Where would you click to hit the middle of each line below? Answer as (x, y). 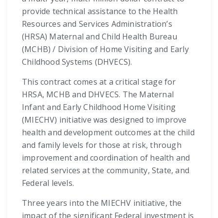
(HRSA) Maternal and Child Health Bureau (100, 37)
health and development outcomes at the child (108, 133)
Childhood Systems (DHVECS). (77, 62)
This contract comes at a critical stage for (99, 82)
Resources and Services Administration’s (97, 24)
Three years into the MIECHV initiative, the (102, 203)
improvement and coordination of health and (106, 158)
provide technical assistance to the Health (100, 11)
